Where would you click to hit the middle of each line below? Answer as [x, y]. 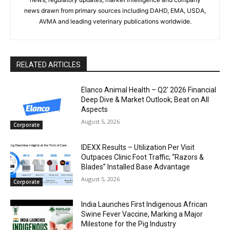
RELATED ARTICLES [49, 65]
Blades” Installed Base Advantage [136, 167]
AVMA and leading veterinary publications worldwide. [115, 22]
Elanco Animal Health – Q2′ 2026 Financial [149, 90]
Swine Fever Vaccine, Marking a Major [142, 214]
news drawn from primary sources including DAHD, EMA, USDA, [115, 11]
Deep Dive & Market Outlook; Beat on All [145, 100]
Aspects [95, 110]
